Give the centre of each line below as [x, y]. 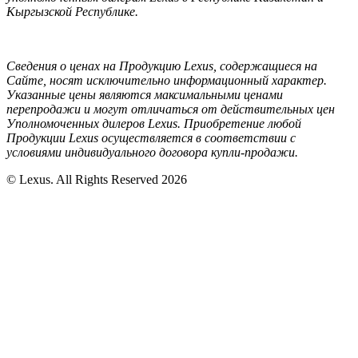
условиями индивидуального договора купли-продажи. [152, 152]
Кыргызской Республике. [72, 12]
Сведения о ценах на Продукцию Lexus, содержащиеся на [162, 66]
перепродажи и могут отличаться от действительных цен [171, 109]
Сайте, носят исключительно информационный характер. [167, 80]
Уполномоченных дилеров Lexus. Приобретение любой [154, 123]
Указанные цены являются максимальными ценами [145, 95]
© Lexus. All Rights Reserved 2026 [97, 179]
